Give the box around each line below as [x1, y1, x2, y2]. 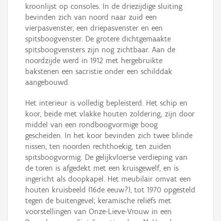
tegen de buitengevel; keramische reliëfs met [25, 196, 171, 206]
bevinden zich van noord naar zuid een [25, 12, 157, 22]
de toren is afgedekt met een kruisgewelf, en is [25, 163, 179, 173]
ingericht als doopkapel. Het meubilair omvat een [25, 174, 191, 184]
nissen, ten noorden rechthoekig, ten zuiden [25, 142, 171, 151]
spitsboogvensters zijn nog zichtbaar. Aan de [25, 45, 175, 55]
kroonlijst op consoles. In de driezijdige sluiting [25, 1, 183, 11]
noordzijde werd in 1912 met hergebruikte [25, 56, 162, 66]
